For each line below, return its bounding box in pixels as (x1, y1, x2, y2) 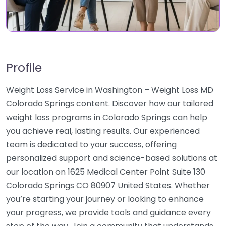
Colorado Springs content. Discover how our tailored (6, 98, 213, 109)
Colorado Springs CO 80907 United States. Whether (6, 180, 210, 191)
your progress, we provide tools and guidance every (6, 207, 211, 218)
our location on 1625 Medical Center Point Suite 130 (6, 166, 205, 178)
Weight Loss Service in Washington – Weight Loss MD (6, 84, 213, 96)
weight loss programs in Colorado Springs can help (6, 111, 207, 123)
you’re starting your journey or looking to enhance (6, 193, 204, 205)
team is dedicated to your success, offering (6, 139, 177, 150)
